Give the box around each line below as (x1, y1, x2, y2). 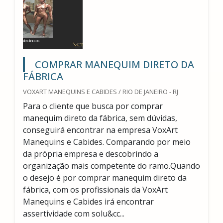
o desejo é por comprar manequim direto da (23, 172, 187, 183)
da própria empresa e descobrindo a (23, 148, 158, 159)
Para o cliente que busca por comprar (23, 101, 163, 111)
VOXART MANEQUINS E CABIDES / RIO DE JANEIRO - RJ (23, 87, 178, 96)
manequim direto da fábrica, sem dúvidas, (23, 112, 177, 123)
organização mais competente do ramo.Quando (23, 160, 200, 171)
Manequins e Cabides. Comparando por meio (23, 136, 191, 147)
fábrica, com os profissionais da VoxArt (23, 184, 168, 195)
